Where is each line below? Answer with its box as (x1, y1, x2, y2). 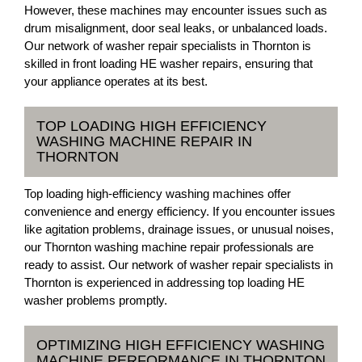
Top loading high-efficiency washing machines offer (24, 187, 291, 200)
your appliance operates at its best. (24, 74, 208, 88)
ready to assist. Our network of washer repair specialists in (24, 258, 333, 271)
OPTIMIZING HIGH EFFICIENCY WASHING (36, 337, 325, 353)
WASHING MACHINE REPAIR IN (36, 133, 252, 149)
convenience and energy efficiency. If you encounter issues (24, 204, 335, 218)
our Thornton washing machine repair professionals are (24, 240, 314, 254)
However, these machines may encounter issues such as (24, 3, 327, 17)
